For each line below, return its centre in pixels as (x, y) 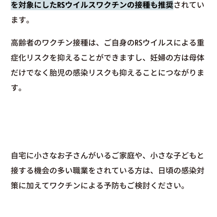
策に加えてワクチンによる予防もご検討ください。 (100, 185)
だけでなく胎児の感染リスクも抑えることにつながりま (108, 72)
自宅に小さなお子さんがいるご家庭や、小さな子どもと (108, 155)
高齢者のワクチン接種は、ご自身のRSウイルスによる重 (108, 42)
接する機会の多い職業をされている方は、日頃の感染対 (108, 170)
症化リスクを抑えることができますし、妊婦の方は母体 (108, 57)
